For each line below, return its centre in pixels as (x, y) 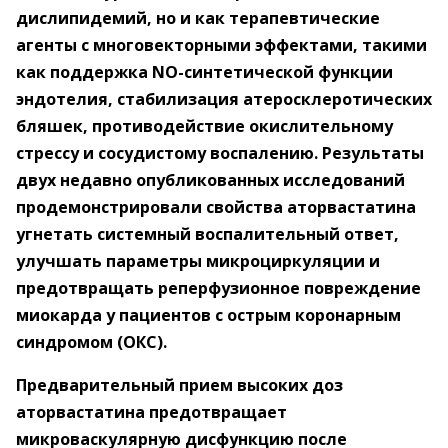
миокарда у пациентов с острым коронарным (208, 315)
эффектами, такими (341, 45)
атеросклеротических (337, 99)
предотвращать (87, 288)
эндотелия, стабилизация (129, 99)
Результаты (373, 153)
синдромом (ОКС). (91, 342)
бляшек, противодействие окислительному (204, 126)
